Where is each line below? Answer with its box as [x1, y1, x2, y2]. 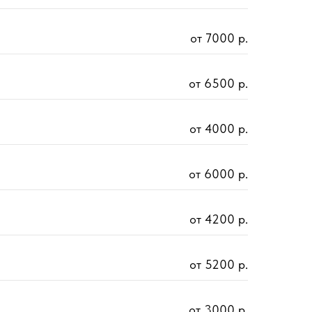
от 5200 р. [189, 257, 248, 272]
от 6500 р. [189, 76, 248, 91]
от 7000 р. [190, 31, 248, 46]
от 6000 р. [189, 166, 248, 182]
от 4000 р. [189, 121, 248, 136]
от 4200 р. [189, 212, 248, 227]
